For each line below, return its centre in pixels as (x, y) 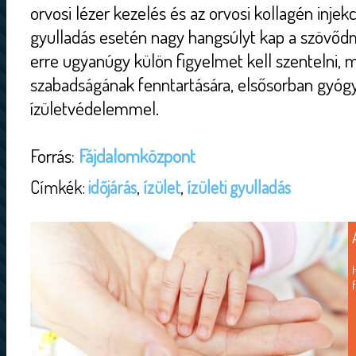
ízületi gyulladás (239, 187)
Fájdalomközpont (137, 156)
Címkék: (59, 187)
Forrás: (54, 156)
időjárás (112, 187)
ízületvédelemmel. (99, 108)
